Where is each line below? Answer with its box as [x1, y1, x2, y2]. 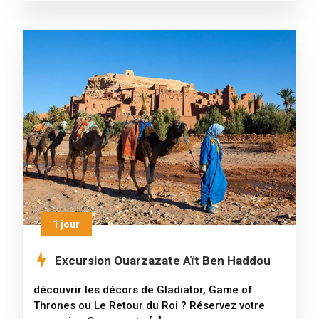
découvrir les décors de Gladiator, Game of [33, 283, 253, 297]
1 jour [53, 219, 80, 231]
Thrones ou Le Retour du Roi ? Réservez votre [33, 299, 265, 313]
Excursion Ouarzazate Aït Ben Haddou [55, 253, 271, 268]
